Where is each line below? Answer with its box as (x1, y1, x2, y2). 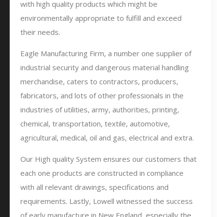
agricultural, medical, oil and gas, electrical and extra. (20, 133, 194, 142)
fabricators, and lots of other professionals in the (20, 91, 184, 100)
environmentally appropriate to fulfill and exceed (20, 13, 182, 23)
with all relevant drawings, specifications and (20, 182, 169, 192)
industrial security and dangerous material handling (20, 62, 189, 72)
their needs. (20, 27, 60, 37)
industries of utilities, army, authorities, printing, (20, 105, 179, 114)
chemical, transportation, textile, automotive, (20, 119, 170, 128)
